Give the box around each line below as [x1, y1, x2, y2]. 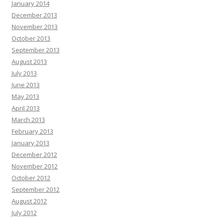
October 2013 [12, 33, 50, 43]
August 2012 [12, 196, 47, 205]
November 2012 [12, 161, 58, 170]
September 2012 [12, 185, 60, 194]
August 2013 [12, 57, 47, 66]
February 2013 [12, 126, 53, 136]
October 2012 [12, 173, 50, 182]
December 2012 [12, 150, 57, 159]
